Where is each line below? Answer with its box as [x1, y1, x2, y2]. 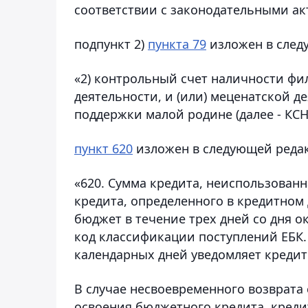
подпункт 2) [74, 35, 148, 52]
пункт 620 [74, 140, 133, 157]
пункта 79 [148, 35, 206, 52]
